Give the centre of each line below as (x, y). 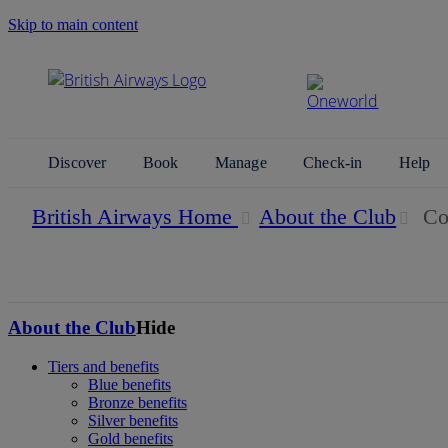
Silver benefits (133, 420)
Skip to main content (73, 24)
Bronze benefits (137, 402)
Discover (79, 162)
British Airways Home (132, 216)
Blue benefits (129, 384)
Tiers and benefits (103, 366)
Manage (243, 162)
